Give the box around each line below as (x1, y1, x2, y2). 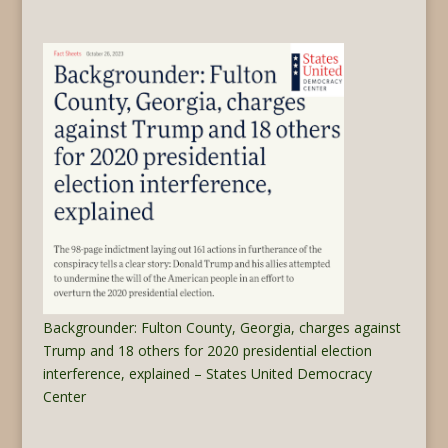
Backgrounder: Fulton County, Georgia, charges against (42, 318, 401, 338)
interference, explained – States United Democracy (42, 364, 372, 384)
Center (42, 387, 86, 407)
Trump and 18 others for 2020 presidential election (42, 341, 372, 361)
